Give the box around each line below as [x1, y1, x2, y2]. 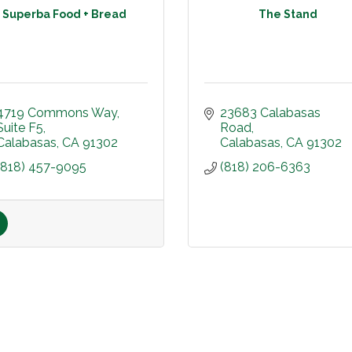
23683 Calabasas [220, 105, 321, 120]
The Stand [258, 7, 317, 20]
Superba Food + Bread [2, 7, 126, 20]
